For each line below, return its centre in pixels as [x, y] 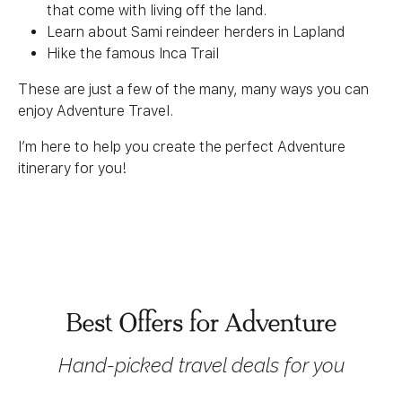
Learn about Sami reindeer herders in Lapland [196, 32]
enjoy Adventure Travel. [96, 111]
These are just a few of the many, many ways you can [193, 89]
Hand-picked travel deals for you [201, 365]
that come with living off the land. [157, 10]
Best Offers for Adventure [201, 323]
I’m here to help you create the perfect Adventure [182, 147]
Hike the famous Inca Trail [133, 53]
